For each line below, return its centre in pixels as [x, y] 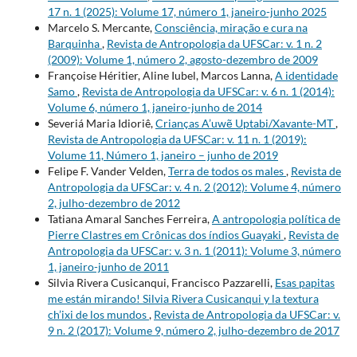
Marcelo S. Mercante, [101, 27]
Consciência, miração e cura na [231, 27]
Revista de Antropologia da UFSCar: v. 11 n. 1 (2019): [177, 139]
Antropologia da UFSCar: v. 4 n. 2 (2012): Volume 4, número [194, 186]
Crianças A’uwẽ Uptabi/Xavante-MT [245, 123]
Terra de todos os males [227, 171]
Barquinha [75, 43]
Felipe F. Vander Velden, [108, 171]
